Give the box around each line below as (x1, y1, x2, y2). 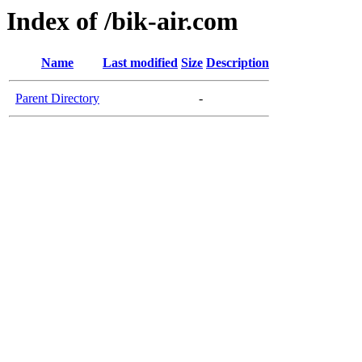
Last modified (103, 56, 178, 70)
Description (206, 56, 269, 70)
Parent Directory (15, 91, 99, 106)
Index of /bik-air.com (6, 6, 238, 36)
